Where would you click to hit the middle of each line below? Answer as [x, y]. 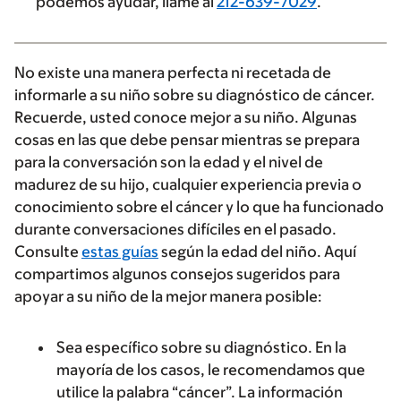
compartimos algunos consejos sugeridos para [177, 274]
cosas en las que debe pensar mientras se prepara [187, 140]
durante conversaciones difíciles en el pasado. [175, 229]
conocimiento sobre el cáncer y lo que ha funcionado [199, 207]
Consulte [48, 252]
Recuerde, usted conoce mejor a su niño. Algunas [186, 117]
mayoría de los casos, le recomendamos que [211, 370]
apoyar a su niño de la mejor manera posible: [168, 296]
